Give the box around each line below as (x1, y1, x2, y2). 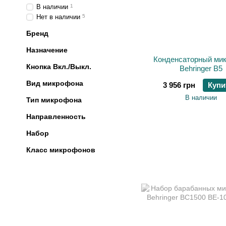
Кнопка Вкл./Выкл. (26, 63, 91, 71)
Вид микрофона (26, 79, 83, 87)
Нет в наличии (36, 13, 80, 21)
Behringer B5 (179, 64, 222, 73)
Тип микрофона (26, 96, 82, 104)
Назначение (26, 46, 68, 54)
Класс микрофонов (26, 146, 95, 154)
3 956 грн (163, 81, 195, 89)
